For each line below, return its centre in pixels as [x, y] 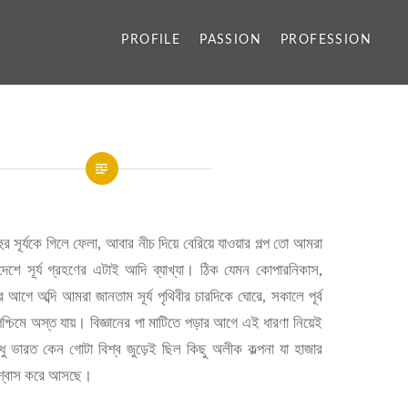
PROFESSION [326, 40]
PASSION [230, 40]
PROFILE [151, 40]
